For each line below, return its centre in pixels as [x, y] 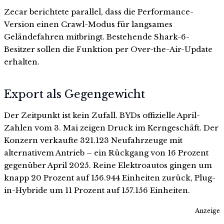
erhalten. [22, 61]
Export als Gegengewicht [74, 94]
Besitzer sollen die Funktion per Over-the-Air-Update [108, 49]
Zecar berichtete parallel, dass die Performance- [99, 11]
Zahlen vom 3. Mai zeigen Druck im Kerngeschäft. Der [111, 128]
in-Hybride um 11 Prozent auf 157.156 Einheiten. [97, 190]
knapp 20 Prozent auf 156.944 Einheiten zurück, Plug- [110, 178]
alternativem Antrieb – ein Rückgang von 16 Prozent [106, 153]
